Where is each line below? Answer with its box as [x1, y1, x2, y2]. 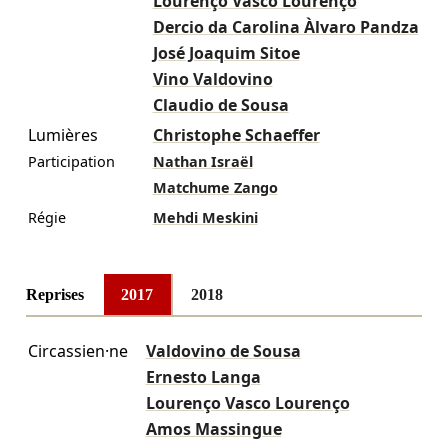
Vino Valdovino [152, 67, 273, 90]
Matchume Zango [152, 177, 278, 197]
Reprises [25, 285, 84, 303]
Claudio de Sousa [152, 93, 289, 116]
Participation [27, 151, 115, 171]
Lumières [27, 123, 98, 146]
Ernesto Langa [145, 366, 261, 389]
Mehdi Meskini [152, 207, 258, 227]
